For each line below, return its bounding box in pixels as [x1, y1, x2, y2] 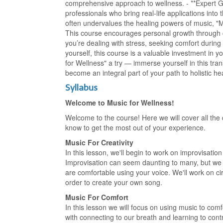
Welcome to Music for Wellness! [65, 98, 175, 108]
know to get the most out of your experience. [65, 122, 206, 132]
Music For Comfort [65, 192, 129, 202]
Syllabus [65, 82, 98, 93]
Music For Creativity [65, 137, 134, 147]
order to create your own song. [65, 177, 163, 187]
